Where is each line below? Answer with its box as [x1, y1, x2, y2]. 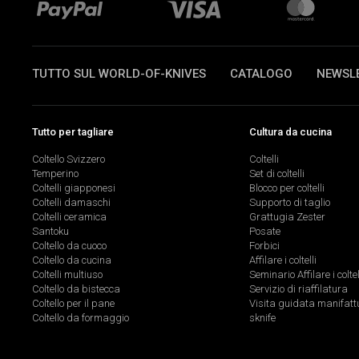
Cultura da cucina [248, 125, 332, 138]
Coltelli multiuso [32, 268, 103, 281]
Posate [248, 225, 280, 238]
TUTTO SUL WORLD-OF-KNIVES [32, 66, 206, 81]
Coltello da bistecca [32, 283, 120, 296]
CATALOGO [230, 66, 292, 81]
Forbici [248, 240, 280, 252]
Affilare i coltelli [248, 254, 317, 267]
